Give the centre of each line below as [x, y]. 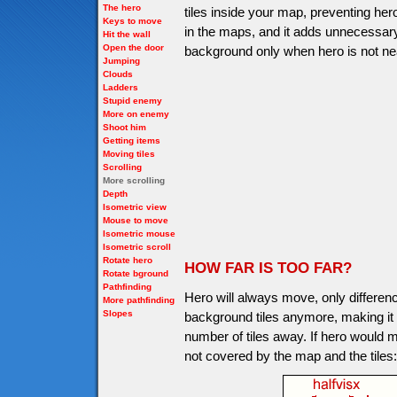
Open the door [133, 47]
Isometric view [135, 207]
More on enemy [136, 114]
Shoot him [125, 127]
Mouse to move [136, 220]
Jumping [121, 61]
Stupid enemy [132, 101]
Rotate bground [136, 273]
